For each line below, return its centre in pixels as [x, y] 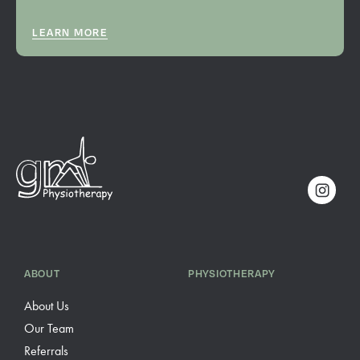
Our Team [49, 328]
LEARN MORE [70, 32]
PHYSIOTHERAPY [232, 273]
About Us [47, 306]
